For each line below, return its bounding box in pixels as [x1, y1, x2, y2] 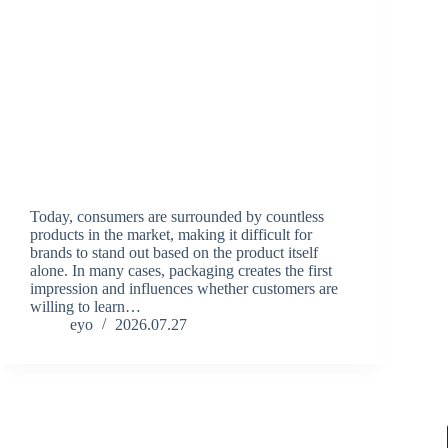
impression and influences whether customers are [30, 280, 338, 298]
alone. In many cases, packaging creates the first [30, 262, 332, 280]
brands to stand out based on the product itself [30, 244, 318, 262]
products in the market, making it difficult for [30, 226, 312, 244]
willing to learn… [30, 298, 141, 316]
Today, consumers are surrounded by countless [30, 208, 324, 226]
